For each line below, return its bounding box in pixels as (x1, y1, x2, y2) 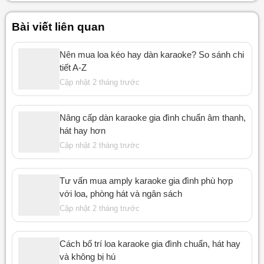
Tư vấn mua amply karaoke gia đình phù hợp (59, 175, 233, 186)
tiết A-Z (59, 62, 87, 72)
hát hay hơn (59, 125, 105, 136)
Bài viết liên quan (11, 21, 105, 34)
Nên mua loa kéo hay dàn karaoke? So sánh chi (59, 49, 244, 60)
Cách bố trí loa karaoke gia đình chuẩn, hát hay (59, 238, 240, 249)
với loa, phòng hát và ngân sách (59, 188, 182, 199)
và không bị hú (59, 251, 115, 262)
